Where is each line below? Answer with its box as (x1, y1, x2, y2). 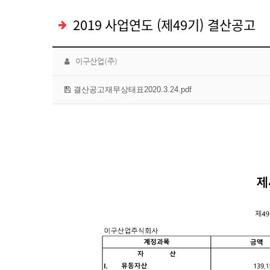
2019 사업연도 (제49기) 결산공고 (73, 14, 256, 34)
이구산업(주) (73, 57, 118, 66)
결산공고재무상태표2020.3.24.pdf (74, 85, 192, 94)
